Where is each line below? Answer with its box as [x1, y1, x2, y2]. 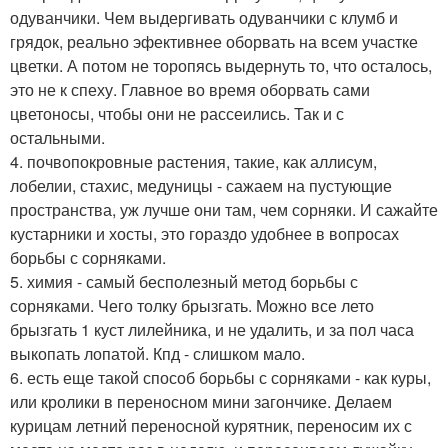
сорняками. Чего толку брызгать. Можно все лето [10, 294, 374, 318]
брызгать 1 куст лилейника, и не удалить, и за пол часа [10, 318, 414, 342]
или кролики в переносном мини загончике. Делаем [10, 390, 392, 414]
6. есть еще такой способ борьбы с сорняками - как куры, [10, 366, 431, 390]
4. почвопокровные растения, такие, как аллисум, [10, 150, 377, 174]
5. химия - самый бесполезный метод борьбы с [10, 270, 358, 294]
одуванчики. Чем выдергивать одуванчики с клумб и [10, 6, 398, 30]
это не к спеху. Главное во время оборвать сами [10, 78, 370, 102]
